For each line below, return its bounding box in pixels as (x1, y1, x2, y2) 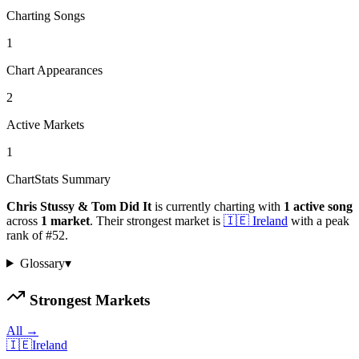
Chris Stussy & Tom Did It (6, 199, 151, 213)
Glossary (19, 256, 65, 270)
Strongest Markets (26, 291, 150, 309)
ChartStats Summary (6, 171, 111, 186)
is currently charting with (151, 199, 280, 213)
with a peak (288, 213, 349, 228)
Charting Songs (6, 8, 85, 22)
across (6, 213, 41, 228)
